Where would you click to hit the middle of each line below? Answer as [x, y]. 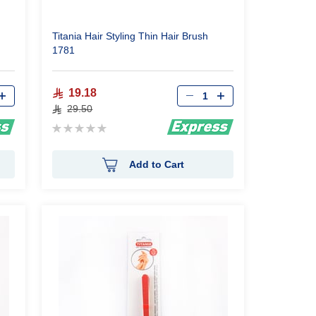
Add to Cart [156, 164]
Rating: [70, 126]
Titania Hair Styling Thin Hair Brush [130, 36]
